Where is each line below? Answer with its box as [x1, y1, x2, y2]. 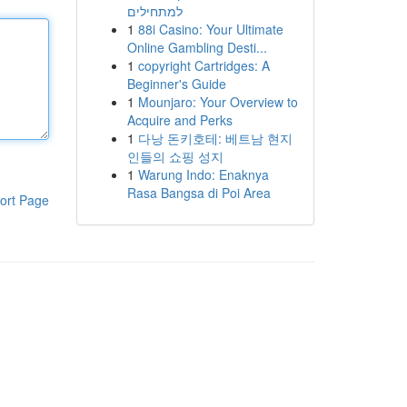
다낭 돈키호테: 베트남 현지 [137, 129, 293, 147]
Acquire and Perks [126, 111, 233, 129]
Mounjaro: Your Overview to [137, 93, 298, 111]
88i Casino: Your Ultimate [137, 20, 283, 38]
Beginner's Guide [126, 74, 226, 93]
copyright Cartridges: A [137, 56, 270, 74]
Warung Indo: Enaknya [137, 165, 269, 184]
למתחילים [126, 2, 183, 20]
